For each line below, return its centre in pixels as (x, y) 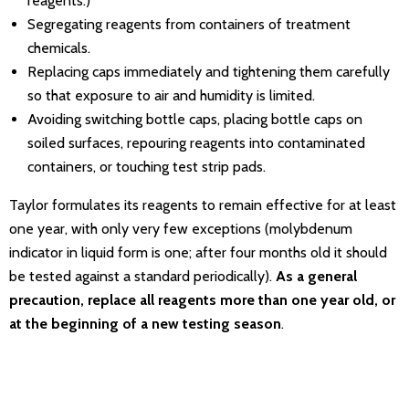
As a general (316, 276)
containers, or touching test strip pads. (147, 167)
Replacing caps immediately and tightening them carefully (209, 72)
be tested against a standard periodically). (142, 276)
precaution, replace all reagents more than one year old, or (202, 300)
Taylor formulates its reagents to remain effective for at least (203, 205)
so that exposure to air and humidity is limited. (171, 95)
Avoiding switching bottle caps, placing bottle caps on (195, 119)
